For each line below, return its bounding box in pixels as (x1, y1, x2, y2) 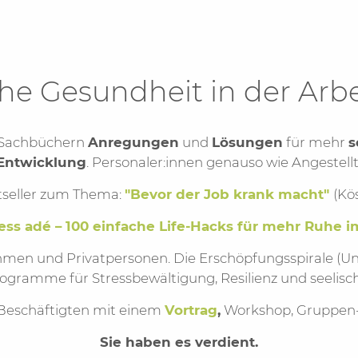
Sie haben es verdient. (100, 333, 258, 350)
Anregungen (87, 133, 179, 150)
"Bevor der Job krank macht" (125, 185, 329, 202)
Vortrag (165, 301, 217, 318)
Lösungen (211, 133, 283, 150)
